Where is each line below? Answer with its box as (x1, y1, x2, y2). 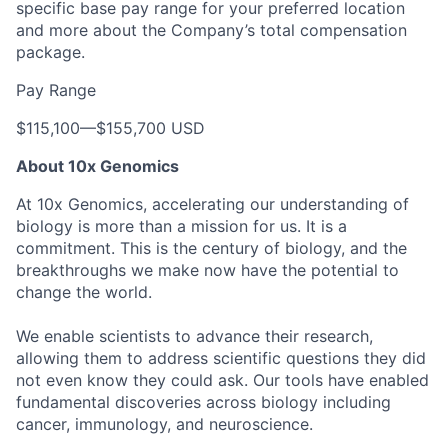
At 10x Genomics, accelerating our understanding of (16, 193, 409, 214)
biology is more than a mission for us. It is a (16, 215, 347, 236)
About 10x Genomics (16, 155, 179, 176)
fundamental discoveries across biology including (16, 391, 391, 412)
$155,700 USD (96, 117, 205, 138)
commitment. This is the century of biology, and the (16, 237, 407, 258)
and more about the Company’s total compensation (16, 19, 407, 40)
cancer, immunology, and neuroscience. (16, 413, 313, 434)
